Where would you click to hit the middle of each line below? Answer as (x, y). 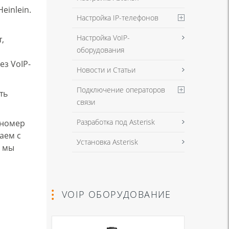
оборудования (100, 50)
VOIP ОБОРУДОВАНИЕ (117, 194)
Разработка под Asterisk (116, 122)
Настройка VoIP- (103, 38)
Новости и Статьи (106, 70)
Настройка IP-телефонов (118, 18)
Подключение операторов (121, 90)
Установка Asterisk (107, 142)
